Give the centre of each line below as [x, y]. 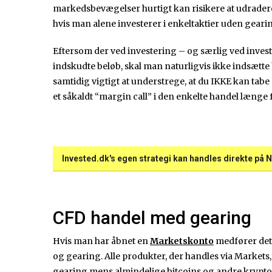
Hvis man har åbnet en [101, 241]
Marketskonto [182, 241]
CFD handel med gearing [152, 218]
